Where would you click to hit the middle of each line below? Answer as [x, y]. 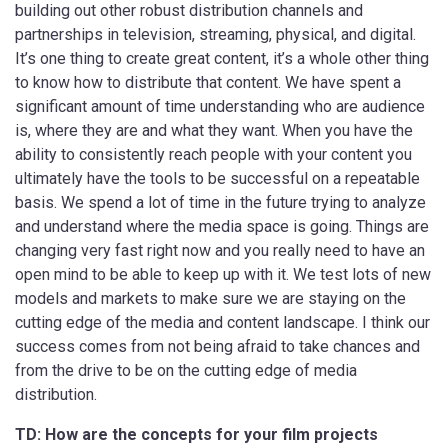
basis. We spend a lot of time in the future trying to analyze [220, 202]
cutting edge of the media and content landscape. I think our [222, 322]
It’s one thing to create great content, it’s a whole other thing [222, 58]
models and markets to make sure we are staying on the [210, 298]
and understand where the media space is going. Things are [222, 226]
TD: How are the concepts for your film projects [196, 434]
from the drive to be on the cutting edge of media [186, 370]
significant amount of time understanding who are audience [220, 106]
